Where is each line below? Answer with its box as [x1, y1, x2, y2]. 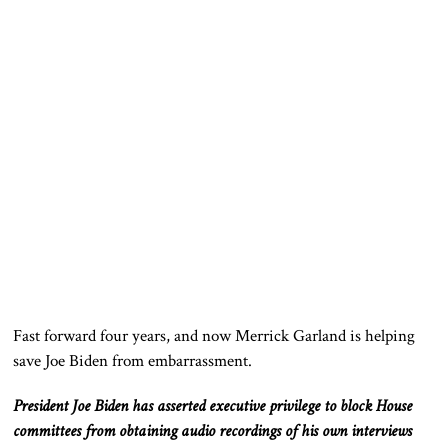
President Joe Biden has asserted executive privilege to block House [13, 395, 413, 418]
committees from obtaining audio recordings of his [13, 420, 323, 443]
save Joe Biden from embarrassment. [13, 350, 253, 373]
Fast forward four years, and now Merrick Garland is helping [13, 325, 416, 348]
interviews [347, 420, 413, 443]
